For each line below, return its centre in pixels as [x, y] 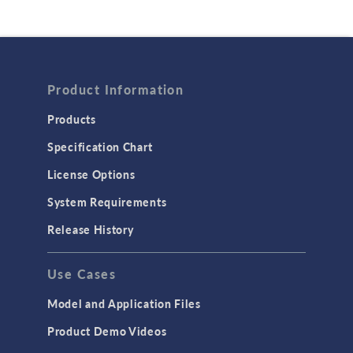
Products [72, 119]
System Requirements [107, 202]
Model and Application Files [124, 304]
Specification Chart [100, 147]
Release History [91, 230]
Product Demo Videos [107, 331]
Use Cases [82, 274]
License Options [91, 175]
